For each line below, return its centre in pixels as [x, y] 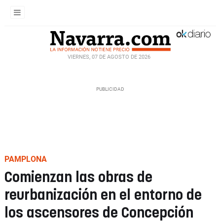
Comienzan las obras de [78, 178]
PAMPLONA [26, 159]
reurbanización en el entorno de [103, 196]
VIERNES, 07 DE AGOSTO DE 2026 [109, 57]
